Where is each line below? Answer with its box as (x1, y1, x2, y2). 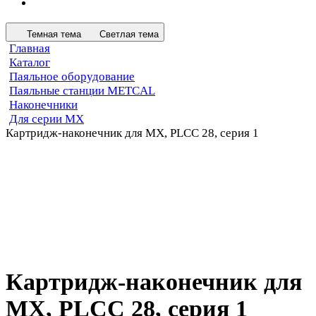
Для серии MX (9, 111, 84, 126)
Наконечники (9, 97, 78, 111)
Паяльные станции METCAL (9, 83, 155, 97)
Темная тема (27, 28, 81, 39)
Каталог (9, 55, 50, 69)
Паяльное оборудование (9, 69, 135, 83)
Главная (9, 41, 50, 55)
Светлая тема (99, 28, 159, 39)
